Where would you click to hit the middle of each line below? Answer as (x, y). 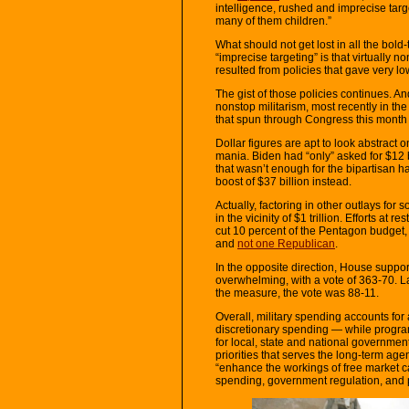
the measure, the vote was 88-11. (299, 293)
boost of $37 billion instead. (283, 181)
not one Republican (286, 243)
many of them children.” (273, 21)
